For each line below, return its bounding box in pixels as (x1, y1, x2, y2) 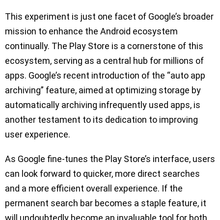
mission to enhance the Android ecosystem (5, 26, 178, 37)
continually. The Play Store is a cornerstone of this (5, 41, 203, 52)
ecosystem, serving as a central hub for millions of (5, 55, 204, 66)
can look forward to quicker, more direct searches (5, 168, 200, 179)
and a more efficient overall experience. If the (5, 183, 183, 194)
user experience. (5, 129, 70, 140)
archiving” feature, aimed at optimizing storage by (5, 85, 201, 96)
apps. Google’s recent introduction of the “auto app (5, 70, 205, 81)
